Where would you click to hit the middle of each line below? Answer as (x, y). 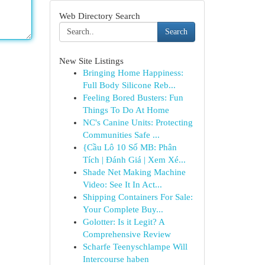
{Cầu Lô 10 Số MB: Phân (130, 147)
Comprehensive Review (127, 234)
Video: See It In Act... (122, 185)
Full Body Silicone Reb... (129, 85)
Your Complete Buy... (123, 209)
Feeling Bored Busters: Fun (133, 98)
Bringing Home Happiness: (133, 73)
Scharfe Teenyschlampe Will (135, 247)
